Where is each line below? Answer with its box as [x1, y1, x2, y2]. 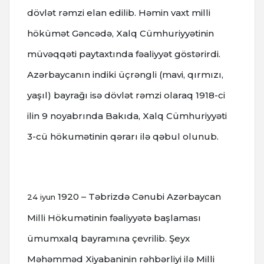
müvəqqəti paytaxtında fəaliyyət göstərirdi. [27, 48, 220, 60]
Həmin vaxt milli [138, 7, 210, 19]
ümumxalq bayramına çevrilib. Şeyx [27, 233, 190, 245]
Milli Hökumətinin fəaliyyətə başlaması [27, 212, 201, 224]
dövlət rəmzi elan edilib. [27, 7, 138, 19]
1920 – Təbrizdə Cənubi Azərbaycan [58, 191, 221, 203]
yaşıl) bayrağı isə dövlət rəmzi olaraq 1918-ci [27, 90, 225, 101]
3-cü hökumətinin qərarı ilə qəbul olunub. [27, 131, 219, 143]
